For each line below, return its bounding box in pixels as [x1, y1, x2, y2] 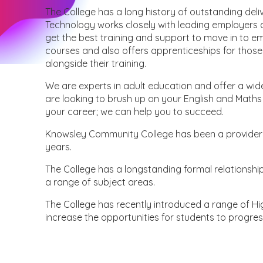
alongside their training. [45, 58, 147, 70]
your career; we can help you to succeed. [45, 106, 224, 118]
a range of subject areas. [45, 176, 156, 188]
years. [45, 141, 72, 153]
